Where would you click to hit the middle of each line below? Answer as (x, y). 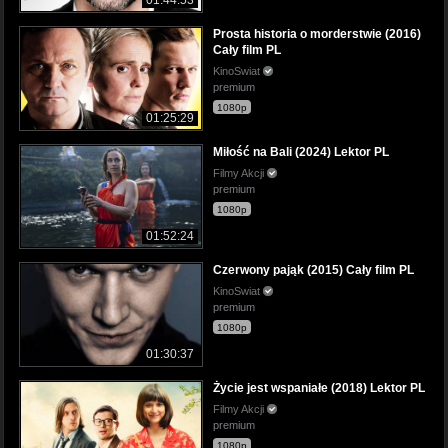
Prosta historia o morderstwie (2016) (317, 33)
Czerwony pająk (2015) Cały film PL (313, 270)
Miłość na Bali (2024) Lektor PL (301, 152)
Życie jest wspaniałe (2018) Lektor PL (319, 388)
